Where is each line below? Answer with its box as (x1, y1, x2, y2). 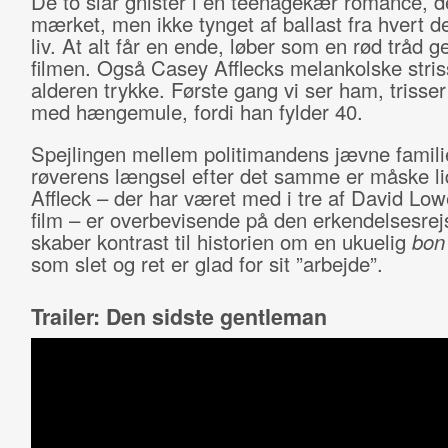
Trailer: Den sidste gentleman (30, 301, 327, 332)
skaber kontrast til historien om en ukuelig (30, 227, 412, 256)
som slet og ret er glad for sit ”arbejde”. (30, 249, 383, 278)
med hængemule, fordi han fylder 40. (30, 97, 363, 126)
